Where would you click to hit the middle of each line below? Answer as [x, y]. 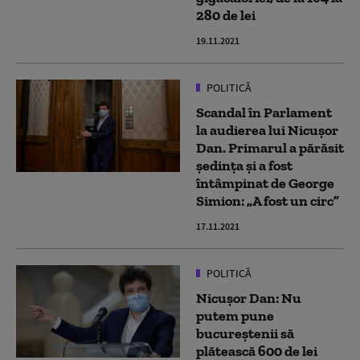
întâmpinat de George [265, 183]
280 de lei [226, 15]
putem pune [235, 316]
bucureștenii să [245, 333]
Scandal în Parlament [264, 112]
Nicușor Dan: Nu [249, 298]
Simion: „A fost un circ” [268, 201]
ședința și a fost [244, 166]
